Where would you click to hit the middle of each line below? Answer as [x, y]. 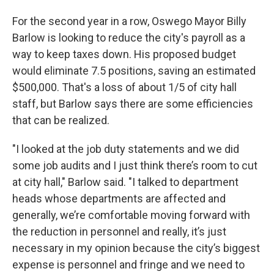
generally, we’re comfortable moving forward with [131, 215]
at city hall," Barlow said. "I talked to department [125, 182]
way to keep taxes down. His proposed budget [124, 54]
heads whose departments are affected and [119, 199]
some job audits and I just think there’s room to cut [135, 166]
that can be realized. [61, 120]
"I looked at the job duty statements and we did [126, 149]
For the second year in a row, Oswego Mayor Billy [129, 21]
